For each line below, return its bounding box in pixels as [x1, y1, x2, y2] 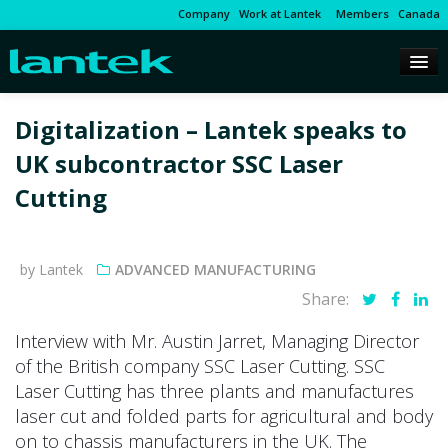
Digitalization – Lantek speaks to [15, 113, 407, 147]
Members [330, 6, 389, 21]
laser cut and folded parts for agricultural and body [15, 404, 433, 429]
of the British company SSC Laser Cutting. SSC [15, 354, 385, 379]
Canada [398, 6, 440, 21]
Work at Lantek [239, 6, 321, 21]
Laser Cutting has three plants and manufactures [15, 379, 414, 404]
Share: [302, 288, 353, 311]
